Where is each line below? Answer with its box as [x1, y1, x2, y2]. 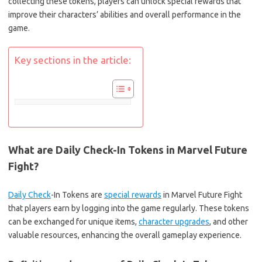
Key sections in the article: [15, 54, 131, 66]
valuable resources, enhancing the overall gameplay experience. [8, 230, 242, 240]
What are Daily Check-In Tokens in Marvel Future [8, 144, 247, 156]
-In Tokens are [51, 190, 104, 199]
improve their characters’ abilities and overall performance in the [8, 10, 241, 19]
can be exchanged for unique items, [8, 217, 139, 226]
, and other [209, 217, 248, 226]
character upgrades [139, 217, 209, 226]
